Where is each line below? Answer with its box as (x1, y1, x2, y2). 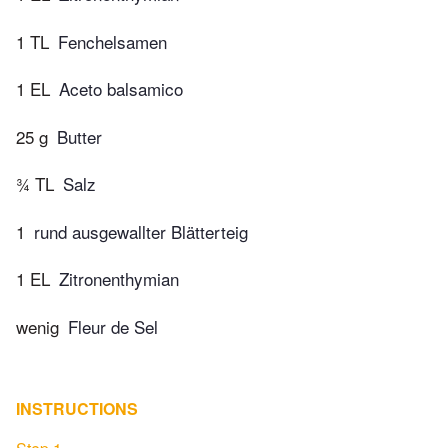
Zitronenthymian (59, 266, 179, 292)
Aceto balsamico (59, 76, 183, 102)
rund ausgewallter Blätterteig (34, 218, 248, 244)
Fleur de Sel (68, 313, 158, 339)
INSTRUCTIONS (16, 396, 138, 420)
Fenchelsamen (58, 28, 167, 54)
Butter (57, 123, 102, 149)
